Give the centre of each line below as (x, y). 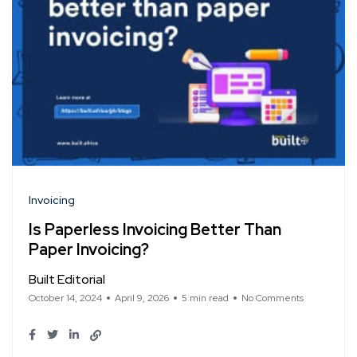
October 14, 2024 (65, 298)
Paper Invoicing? (90, 250)
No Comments (273, 298)
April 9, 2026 (142, 298)
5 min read (205, 298)
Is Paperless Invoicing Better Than (155, 230)
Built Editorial (67, 280)
